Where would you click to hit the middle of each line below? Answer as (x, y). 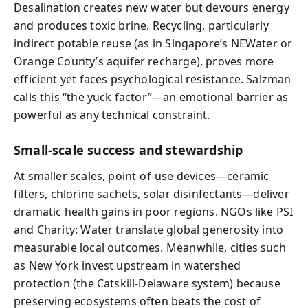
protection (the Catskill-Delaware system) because (147, 283)
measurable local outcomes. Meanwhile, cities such (150, 247)
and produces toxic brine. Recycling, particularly (141, 25)
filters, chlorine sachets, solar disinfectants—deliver (152, 194)
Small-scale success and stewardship (129, 150)
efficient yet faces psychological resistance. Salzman (153, 79)
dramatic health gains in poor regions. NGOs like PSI (154, 212)
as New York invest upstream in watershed (128, 265)
